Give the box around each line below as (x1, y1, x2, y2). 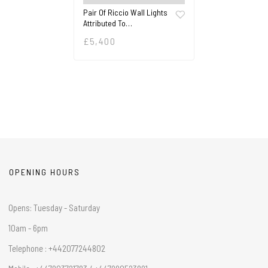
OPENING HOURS (9, 166, 80, 177)
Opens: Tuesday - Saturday (8, 202, 100, 213)
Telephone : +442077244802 (8, 242, 105, 254)
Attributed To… (83, 17, 133, 28)
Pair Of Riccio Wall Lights (83, 7, 168, 17)
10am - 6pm (8, 222, 48, 233)
